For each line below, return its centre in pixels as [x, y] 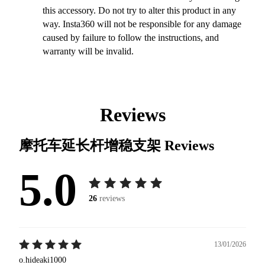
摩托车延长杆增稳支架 [92, 145]
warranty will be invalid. [88, 51]
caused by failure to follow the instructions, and [131, 37]
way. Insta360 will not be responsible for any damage [142, 24]
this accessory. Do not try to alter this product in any [139, 10]
